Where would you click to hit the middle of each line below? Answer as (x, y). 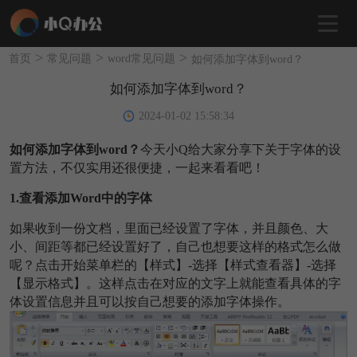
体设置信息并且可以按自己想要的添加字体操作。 (149, 301)
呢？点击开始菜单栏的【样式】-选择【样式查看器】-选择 (173, 265)
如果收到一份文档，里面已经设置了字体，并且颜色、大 (169, 228)
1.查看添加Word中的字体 (80, 198)
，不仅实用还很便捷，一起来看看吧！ (156, 167)
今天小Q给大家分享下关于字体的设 (240, 149)
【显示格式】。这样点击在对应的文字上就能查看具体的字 (175, 283)
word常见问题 (142, 58)
